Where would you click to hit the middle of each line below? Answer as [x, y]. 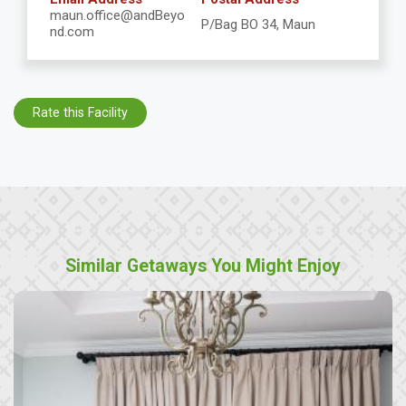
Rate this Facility [80, 112]
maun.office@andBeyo [117, 15]
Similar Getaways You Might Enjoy [203, 266]
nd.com [72, 32]
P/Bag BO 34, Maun [258, 24]
